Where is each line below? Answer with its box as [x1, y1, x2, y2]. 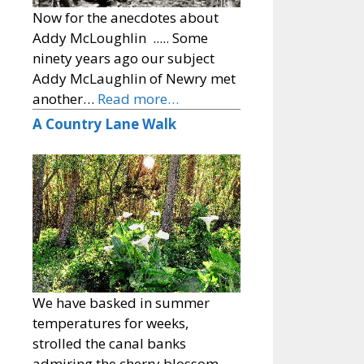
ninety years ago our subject [32, 48, 214, 67]
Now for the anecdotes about [32, 7, 219, 27]
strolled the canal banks [32, 333, 186, 353]
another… [32, 89, 97, 108]
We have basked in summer [32, 292, 210, 312]
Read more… [97, 89, 179, 108]
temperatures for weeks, [32, 313, 188, 332]
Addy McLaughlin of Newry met [32, 68, 236, 88]
